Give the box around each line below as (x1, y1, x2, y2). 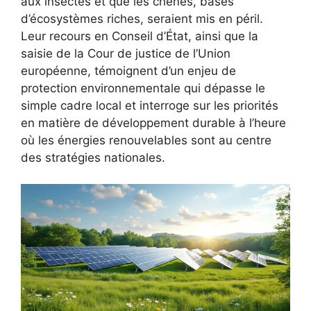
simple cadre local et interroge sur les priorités (21, 98, 278, 112)
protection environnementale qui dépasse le (21, 81, 265, 95)
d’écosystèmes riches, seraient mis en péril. (21, 11, 263, 26)
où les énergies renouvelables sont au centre (21, 133, 271, 147)
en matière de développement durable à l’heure (21, 115, 286, 130)
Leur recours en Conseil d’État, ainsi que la (21, 28, 258, 43)
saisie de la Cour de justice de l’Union (21, 46, 230, 60)
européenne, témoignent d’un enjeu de (21, 63, 236, 78)
